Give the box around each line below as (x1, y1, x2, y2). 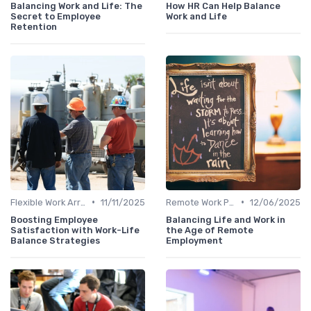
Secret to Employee (10, 10, 101, 22)
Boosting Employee (10, 214, 98, 225)
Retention (10, 21, 57, 32)
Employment (166, 235, 223, 246)
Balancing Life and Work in (166, 214, 285, 225)
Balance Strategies (10, 235, 100, 246)
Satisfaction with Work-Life (10, 224, 140, 235)
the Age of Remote (166, 224, 253, 235)
